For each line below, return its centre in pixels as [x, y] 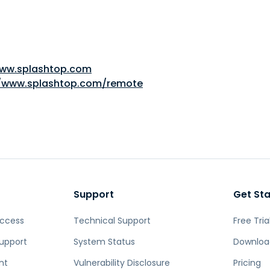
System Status [105, 242]
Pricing [247, 263]
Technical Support [112, 221]
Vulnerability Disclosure [122, 263]
